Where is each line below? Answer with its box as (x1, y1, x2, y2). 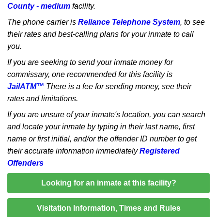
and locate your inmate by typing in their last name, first (7, 123, 195, 131)
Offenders (7, 159, 44, 167)
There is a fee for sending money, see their (44, 82, 191, 91)
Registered (139, 147, 180, 155)
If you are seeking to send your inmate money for (7, 58, 173, 66)
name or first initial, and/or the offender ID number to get (7, 135, 197, 143)
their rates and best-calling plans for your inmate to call (7, 30, 194, 38)
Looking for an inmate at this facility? (41, 179, 176, 187)
